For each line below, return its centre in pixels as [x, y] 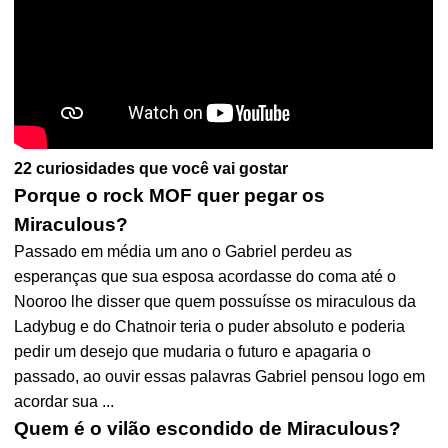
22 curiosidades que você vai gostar [151, 168]
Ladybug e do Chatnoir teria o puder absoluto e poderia [210, 326]
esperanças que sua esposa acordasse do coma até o [205, 276]
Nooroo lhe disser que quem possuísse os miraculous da [215, 301]
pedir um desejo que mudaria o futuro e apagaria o [193, 351]
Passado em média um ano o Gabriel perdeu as [183, 251]
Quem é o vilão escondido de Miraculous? [208, 428]
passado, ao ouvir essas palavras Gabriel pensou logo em [220, 376]
